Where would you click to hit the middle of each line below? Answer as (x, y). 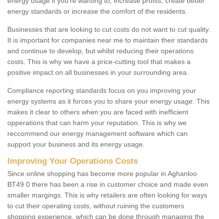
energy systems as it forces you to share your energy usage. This (109, 101)
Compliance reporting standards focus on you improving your (102, 91)
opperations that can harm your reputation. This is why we (97, 123)
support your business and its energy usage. (77, 144)
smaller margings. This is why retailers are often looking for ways (107, 195)
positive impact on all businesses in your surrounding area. (98, 73)
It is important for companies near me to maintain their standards (108, 40)
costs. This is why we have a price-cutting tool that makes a (99, 62)
